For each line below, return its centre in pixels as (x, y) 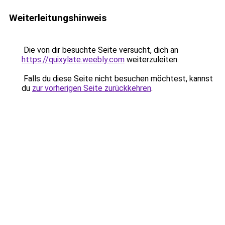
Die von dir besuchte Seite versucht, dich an (100, 50)
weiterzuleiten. (152, 60)
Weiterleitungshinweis (58, 18)
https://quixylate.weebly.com (73, 60)
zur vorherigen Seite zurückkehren (92, 88)
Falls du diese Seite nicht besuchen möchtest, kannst (117, 79)
